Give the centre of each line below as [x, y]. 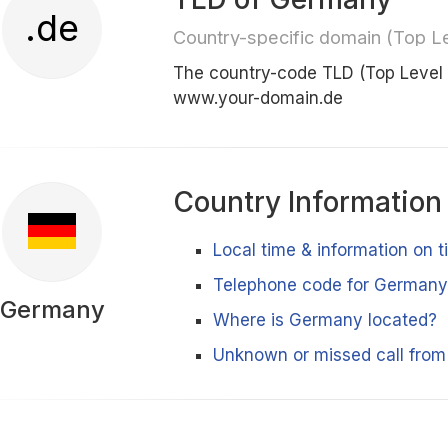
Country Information [308, 202]
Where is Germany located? [325, 320]
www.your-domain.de [258, 98]
